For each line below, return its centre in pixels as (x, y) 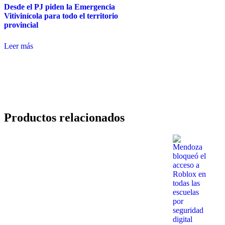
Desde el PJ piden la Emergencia (60, 7)
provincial (21, 25)
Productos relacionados (64, 117)
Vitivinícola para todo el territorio (61, 16)
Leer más (19, 46)
